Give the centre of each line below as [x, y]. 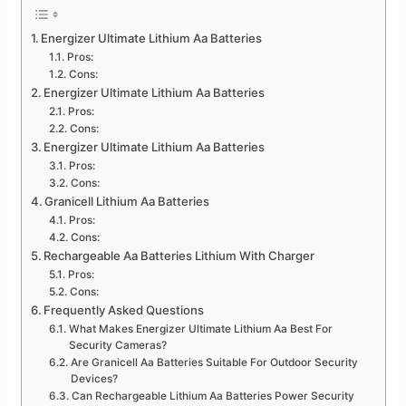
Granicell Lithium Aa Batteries [127, 202]
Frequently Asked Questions [124, 310]
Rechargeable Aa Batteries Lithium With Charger [179, 256]
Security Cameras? [117, 346]
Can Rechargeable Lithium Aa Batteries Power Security [213, 396]
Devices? [94, 379]
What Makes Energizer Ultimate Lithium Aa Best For [200, 329]
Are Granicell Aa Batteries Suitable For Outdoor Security [214, 363]
